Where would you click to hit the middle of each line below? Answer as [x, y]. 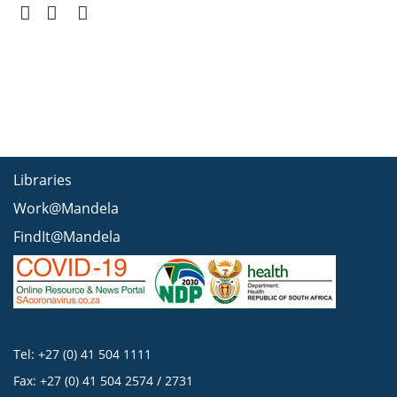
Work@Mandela [66, 208]
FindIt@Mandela [67, 237]
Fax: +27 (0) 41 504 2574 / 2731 [103, 381]
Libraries [43, 180]
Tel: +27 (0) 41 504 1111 [82, 354]
